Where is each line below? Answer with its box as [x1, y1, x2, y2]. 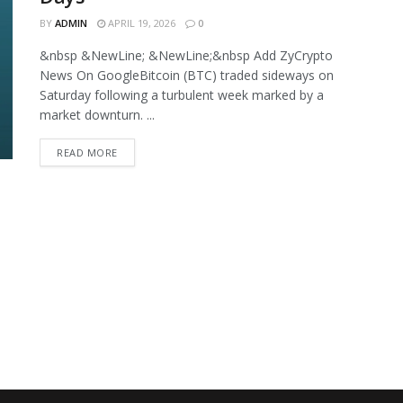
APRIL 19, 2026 [105, 16, 175, 30]
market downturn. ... [40, 106, 155, 123]
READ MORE [57, 146, 118, 159]
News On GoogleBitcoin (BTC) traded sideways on [40, 67, 334, 84]
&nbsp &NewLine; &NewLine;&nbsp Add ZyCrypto [40, 47, 333, 64]
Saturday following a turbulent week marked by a [40, 86, 324, 103]
